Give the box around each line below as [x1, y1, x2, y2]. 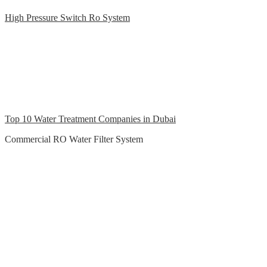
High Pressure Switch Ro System [5, 13, 130, 23]
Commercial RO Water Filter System [5, 134, 143, 145]
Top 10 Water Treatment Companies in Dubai [5, 114, 176, 125]
